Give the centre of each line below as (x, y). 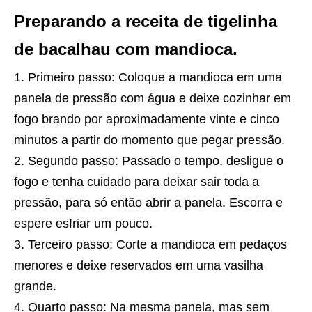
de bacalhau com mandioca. (126, 49)
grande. (35, 286)
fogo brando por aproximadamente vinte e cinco (147, 119)
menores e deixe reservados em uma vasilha (139, 265)
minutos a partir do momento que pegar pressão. (149, 140)
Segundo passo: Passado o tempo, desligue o (156, 161)
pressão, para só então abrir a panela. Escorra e (148, 202)
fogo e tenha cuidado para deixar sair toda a (136, 181)
